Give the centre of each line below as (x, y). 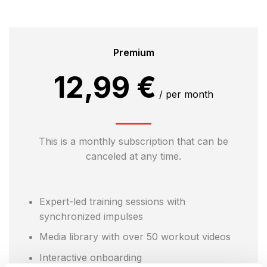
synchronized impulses (91, 216)
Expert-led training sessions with (112, 201)
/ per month (185, 94)
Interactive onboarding (90, 257)
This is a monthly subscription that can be (133, 141)
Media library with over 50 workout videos (135, 237)
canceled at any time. (133, 156)
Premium (133, 52)
